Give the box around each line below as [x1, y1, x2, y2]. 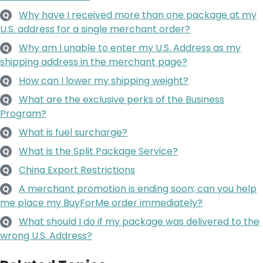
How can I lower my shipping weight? [19, 74, 188, 87]
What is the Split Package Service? [19, 144, 178, 158]
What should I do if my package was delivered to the [19, 215, 259, 228]
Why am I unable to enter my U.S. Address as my [19, 41, 241, 55]
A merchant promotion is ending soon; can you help [19, 182, 257, 195]
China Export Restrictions [19, 163, 135, 177]
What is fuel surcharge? [19, 126, 127, 139]
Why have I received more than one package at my [19, 8, 257, 22]
